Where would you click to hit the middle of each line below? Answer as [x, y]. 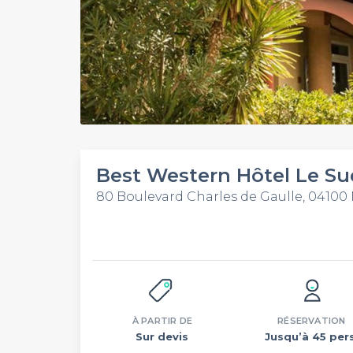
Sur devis [162, 336]
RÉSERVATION [312, 321]
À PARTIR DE [162, 321]
